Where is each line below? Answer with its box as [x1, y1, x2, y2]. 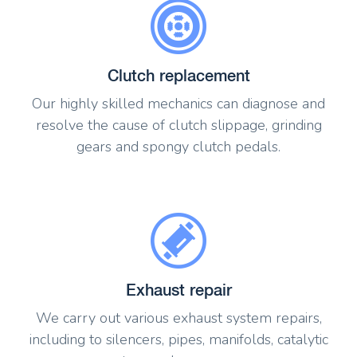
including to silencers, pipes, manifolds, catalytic [29, 330, 328, 350]
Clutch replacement [107, 65, 250, 84]
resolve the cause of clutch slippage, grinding [35, 115, 322, 135]
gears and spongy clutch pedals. [76, 136, 280, 156]
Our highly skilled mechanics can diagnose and [32, 93, 325, 113]
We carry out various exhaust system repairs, [35, 308, 322, 328]
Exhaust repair [125, 280, 232, 300]
